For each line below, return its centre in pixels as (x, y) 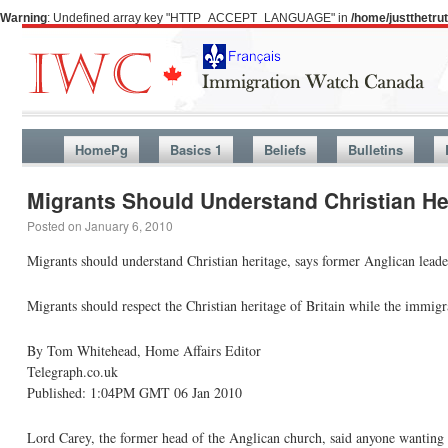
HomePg (101, 149)
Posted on (54, 225)
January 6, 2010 (129, 225)
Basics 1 (195, 149)
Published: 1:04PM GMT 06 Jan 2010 (134, 392)
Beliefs (284, 149)
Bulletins (375, 149)
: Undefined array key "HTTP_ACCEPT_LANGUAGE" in (199, 18)
